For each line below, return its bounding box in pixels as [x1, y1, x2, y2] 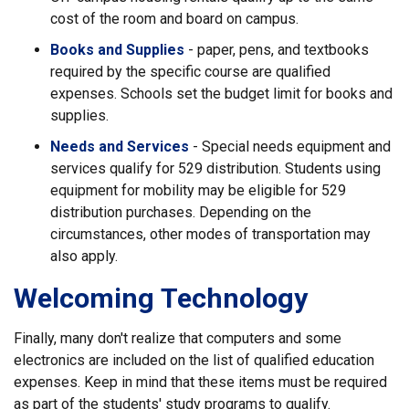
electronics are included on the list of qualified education [14, 351, 374, 369]
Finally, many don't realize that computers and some [14, 330, 341, 347]
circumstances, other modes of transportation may [50, 225, 371, 243]
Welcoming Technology [14, 282, 308, 314]
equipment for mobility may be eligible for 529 [50, 182, 346, 199]
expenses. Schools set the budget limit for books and [50, 85, 393, 102]
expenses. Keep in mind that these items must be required [14, 373, 387, 391]
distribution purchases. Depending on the [50, 204, 311, 221]
